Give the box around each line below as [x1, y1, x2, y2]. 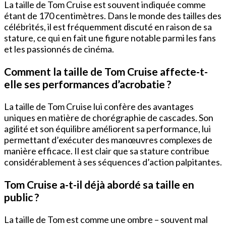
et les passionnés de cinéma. [4, 43, 114, 54]
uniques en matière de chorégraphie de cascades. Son [4, 111, 213, 123]
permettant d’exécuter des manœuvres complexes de [4, 134, 212, 145]
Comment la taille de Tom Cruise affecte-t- [4, 65, 208, 78]
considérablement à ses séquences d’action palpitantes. [4, 156, 222, 167]
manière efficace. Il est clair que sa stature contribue [4, 145, 209, 156]
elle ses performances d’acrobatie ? [4, 77, 172, 90]
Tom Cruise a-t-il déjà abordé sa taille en [4, 178, 194, 191]
